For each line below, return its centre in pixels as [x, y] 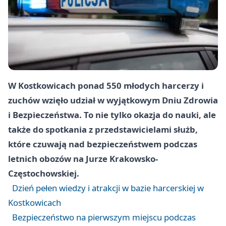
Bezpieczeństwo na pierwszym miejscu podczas [104, 217]
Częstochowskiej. [44, 173]
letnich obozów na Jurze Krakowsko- [83, 158]
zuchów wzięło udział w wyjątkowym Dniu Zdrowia [113, 100]
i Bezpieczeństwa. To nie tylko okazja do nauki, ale [112, 115]
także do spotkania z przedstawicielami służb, [103, 129]
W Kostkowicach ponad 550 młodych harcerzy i [106, 85]
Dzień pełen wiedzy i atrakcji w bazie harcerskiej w [108, 188]
